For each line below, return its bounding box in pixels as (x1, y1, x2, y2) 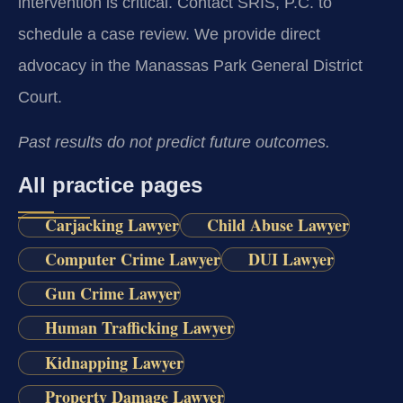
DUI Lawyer (247, 247, 334, 272)
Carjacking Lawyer (44, 212, 179, 237)
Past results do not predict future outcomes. (18, 132, 330, 151)
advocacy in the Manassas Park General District (18, 57, 363, 76)
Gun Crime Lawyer (44, 282, 180, 306)
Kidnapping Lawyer (44, 350, 184, 374)
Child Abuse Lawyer (206, 212, 349, 237)
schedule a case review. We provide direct (18, 25, 320, 44)
